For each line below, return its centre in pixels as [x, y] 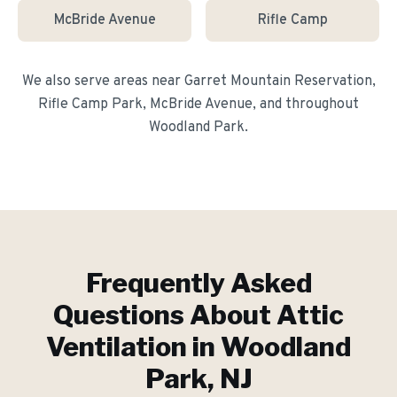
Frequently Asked [198, 283]
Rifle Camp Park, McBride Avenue [145, 105]
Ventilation [117, 346]
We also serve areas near [103, 82]
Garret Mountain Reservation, [280, 82]
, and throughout [306, 105]
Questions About [165, 315]
